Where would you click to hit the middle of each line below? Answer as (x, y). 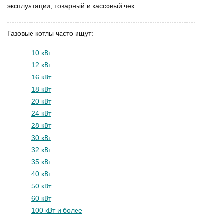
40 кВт (41, 174)
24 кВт (41, 113)
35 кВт (41, 162)
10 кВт (41, 53)
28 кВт (41, 125)
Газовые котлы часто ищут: (52, 33)
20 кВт (41, 101)
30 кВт (41, 138)
